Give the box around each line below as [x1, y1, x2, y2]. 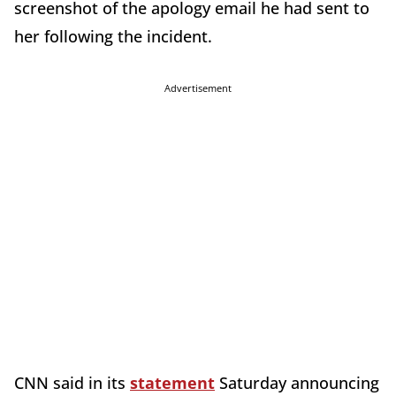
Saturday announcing [215, 371, 379, 393]
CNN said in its [14, 371, 130, 393]
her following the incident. [14, 25, 212, 47]
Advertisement [164, 80, 232, 95]
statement [130, 371, 215, 393]
